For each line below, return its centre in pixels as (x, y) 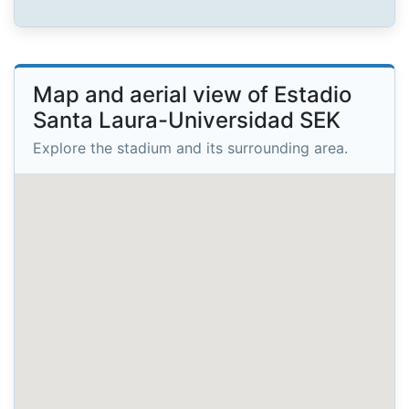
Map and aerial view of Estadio (192, 94)
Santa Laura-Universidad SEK (187, 120)
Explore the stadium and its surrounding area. (190, 148)
